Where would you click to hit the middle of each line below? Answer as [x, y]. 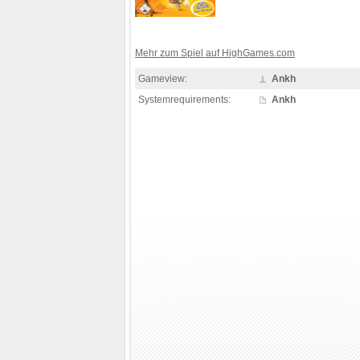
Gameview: [163, 79]
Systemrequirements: [184, 100]
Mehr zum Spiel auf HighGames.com [215, 53]
